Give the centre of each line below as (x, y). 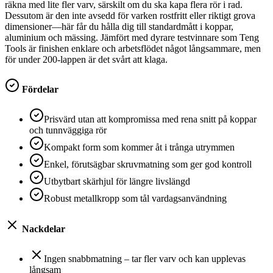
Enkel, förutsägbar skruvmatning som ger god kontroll (148, 165)
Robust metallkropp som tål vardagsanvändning (135, 199)
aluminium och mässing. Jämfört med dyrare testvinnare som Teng (132, 37)
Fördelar (39, 90)
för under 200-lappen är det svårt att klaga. (86, 59)
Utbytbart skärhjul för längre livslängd (117, 182)
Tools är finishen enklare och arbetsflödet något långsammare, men (133, 48)
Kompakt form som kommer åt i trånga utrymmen (139, 147)
